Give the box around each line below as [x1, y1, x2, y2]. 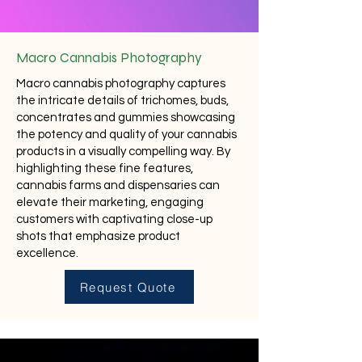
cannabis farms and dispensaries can [16, 179, 220, 192]
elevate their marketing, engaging [16, 196, 204, 208]
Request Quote [79, 279, 176, 295]
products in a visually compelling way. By [16, 145, 230, 158]
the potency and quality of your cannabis [16, 128, 237, 141]
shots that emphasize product [16, 230, 180, 242]
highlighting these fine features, [16, 162, 193, 175]
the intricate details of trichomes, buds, [16, 95, 229, 107]
